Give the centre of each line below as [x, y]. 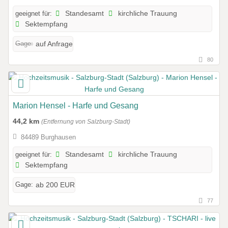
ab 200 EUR [55, 185]
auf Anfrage [54, 44]
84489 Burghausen [48, 137]
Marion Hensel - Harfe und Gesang [76, 105]
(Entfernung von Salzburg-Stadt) [86, 121]
